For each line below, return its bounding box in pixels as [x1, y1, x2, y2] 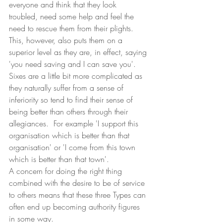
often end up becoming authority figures [9, 201, 142, 212]
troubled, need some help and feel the [9, 11, 136, 22]
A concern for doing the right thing [9, 166, 124, 176]
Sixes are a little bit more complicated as [9, 70, 145, 81]
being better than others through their [9, 106, 130, 117]
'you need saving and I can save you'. [9, 58, 136, 69]
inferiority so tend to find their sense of [9, 94, 135, 105]
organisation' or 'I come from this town [9, 142, 138, 153]
